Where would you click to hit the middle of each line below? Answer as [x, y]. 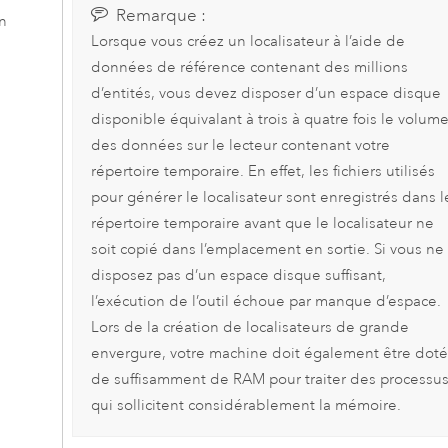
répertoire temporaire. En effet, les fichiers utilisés [262, 171]
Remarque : [161, 15]
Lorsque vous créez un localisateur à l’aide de [247, 41]
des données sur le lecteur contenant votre [240, 145]
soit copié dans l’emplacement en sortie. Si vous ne [267, 249]
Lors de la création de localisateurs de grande [249, 327]
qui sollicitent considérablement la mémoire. [245, 405]
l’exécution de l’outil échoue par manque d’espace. [265, 301]
